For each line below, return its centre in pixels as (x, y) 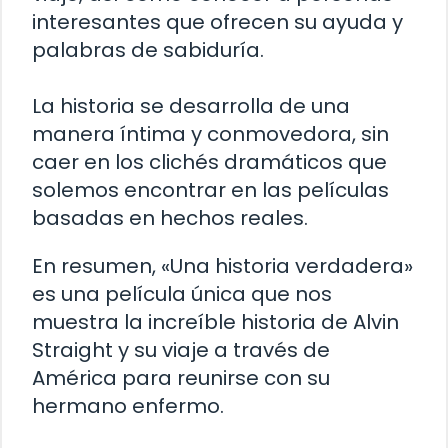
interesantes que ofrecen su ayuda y (217, 21)
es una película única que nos (182, 293)
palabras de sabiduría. (148, 49)
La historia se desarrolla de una (191, 105)
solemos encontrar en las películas (210, 189)
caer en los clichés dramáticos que (209, 161)
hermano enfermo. (128, 405)
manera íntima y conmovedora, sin (210, 133)
